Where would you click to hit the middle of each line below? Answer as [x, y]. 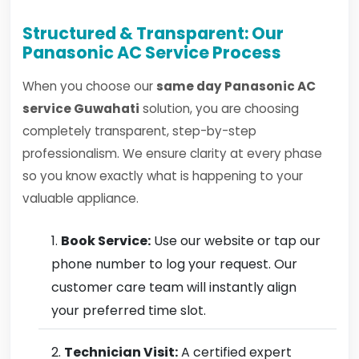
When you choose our [89, 86]
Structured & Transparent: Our [153, 33]
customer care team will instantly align [174, 287]
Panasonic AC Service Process [152, 52]
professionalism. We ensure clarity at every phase [172, 153]
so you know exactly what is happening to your [163, 176]
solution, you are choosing [219, 109]
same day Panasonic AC [236, 86]
